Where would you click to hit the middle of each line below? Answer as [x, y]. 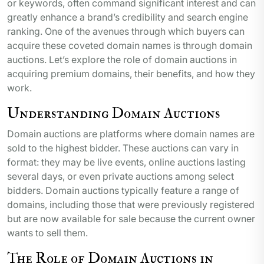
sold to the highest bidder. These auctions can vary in [123, 148]
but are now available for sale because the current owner [131, 219]
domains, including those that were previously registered [131, 205]
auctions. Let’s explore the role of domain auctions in [122, 60]
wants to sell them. [47, 233]
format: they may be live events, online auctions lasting [126, 162]
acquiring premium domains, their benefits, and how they [131, 74]
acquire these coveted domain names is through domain [130, 46]
